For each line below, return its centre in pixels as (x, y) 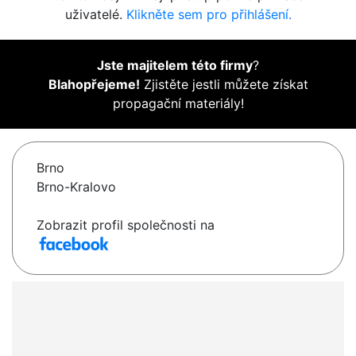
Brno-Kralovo (76, 187)
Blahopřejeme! (94, 85)
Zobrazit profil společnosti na (126, 225)
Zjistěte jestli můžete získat (224, 85)
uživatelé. (95, 15)
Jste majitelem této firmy (175, 66)
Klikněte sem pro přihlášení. (209, 15)
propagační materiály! (178, 104)
